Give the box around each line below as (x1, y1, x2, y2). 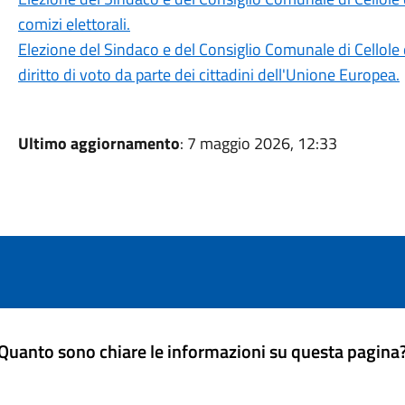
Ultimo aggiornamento (17, 131, 180, 155)
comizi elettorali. (17, 12, 130, 36)
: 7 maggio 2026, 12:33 (179, 131, 337, 155)
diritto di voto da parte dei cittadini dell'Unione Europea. (17, 62, 400, 87)
